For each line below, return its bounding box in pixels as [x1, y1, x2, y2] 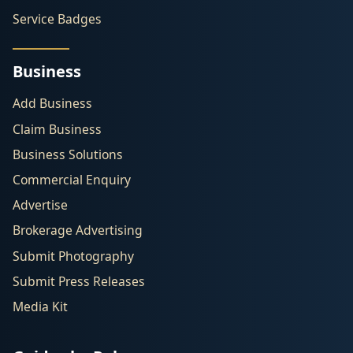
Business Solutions [13, 145, 123, 163]
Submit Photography [13, 247, 134, 265]
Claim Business [13, 120, 102, 138]
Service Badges [13, 10, 102, 28]
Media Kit [13, 297, 68, 315]
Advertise [13, 196, 68, 214]
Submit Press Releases [13, 272, 145, 290]
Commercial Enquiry [13, 171, 131, 189]
